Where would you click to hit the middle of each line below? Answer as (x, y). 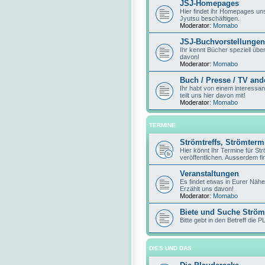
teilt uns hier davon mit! (213, 95)
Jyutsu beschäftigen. (210, 18)
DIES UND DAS (170, 248)
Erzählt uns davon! (207, 189)
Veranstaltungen (209, 174)
